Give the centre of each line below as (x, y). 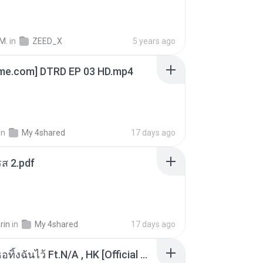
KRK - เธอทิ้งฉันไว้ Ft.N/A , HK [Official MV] (144, 254)
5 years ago (154, 41)
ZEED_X (47, 41)
